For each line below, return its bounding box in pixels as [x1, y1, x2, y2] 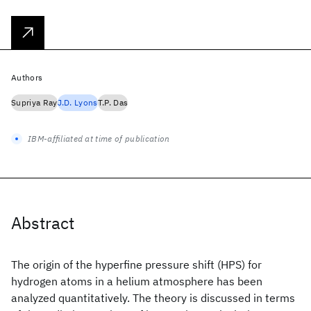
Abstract [11, 212, 74, 234]
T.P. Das [97, 97, 128, 108]
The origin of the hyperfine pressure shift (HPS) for [11, 258, 262, 271]
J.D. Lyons [57, 97, 98, 108]
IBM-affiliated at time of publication [28, 133, 170, 144]
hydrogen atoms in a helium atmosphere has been [11, 274, 262, 288]
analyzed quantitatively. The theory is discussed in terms [11, 291, 295, 305]
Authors [11, 72, 43, 83]
